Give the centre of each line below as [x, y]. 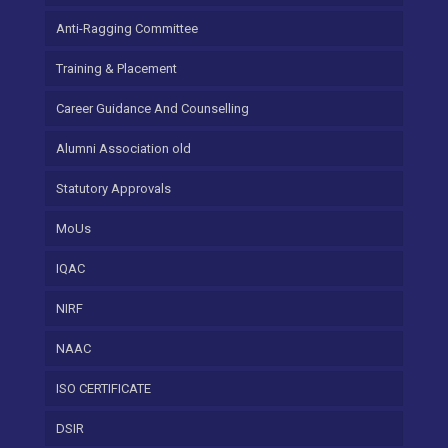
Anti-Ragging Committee [127, 28]
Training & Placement [116, 68]
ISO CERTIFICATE [103, 388]
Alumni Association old [123, 148]
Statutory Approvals [113, 188]
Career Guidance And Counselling [152, 108]
